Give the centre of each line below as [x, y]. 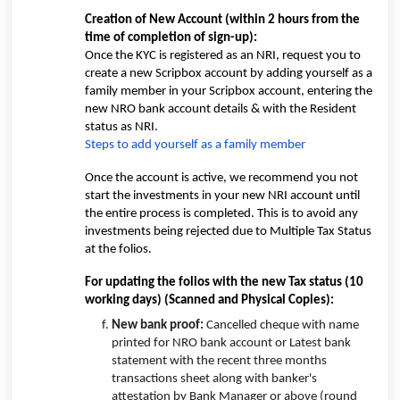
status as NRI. [122, 127]
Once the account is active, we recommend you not [222, 178]
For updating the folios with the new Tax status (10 [225, 282]
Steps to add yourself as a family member [196, 145]
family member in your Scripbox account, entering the [229, 91]
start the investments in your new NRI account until [223, 196]
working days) [125, 300]
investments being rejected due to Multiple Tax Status [229, 231]
